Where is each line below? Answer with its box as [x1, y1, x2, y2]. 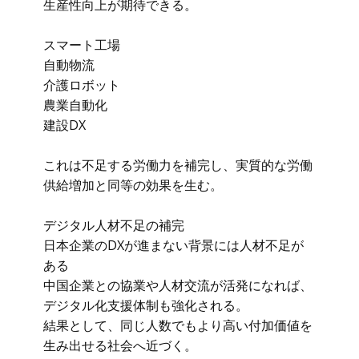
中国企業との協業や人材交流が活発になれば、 [43, 276, 313, 294]
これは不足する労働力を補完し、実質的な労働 [43, 156, 313, 174]
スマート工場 [43, 36, 120, 54]
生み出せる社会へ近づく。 [43, 337, 197, 354]
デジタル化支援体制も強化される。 [43, 296, 248, 314]
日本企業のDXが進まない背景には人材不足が [43, 236, 304, 254]
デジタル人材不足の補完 [43, 216, 184, 234]
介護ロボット [43, 76, 120, 94]
